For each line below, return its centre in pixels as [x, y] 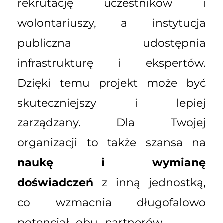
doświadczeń [55, 182]
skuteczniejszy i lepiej [111, 103]
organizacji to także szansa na [111, 142]
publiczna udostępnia [111, 43]
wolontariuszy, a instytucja [111, 23]
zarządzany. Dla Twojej [111, 122]
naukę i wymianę [111, 162]
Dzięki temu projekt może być [111, 83]
